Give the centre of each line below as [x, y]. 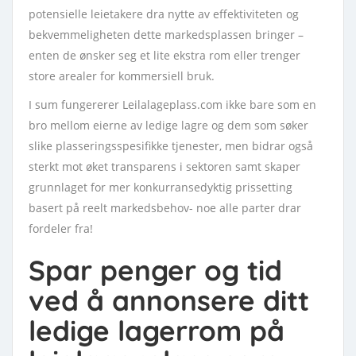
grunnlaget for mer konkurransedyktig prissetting [161, 187]
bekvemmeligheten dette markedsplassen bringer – [166, 35]
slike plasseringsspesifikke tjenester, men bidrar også [171, 146]
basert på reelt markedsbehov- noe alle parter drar [165, 208]
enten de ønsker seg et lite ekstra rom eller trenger [164, 55]
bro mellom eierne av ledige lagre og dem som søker [168, 125]
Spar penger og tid [155, 270]
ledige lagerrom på [157, 331]
